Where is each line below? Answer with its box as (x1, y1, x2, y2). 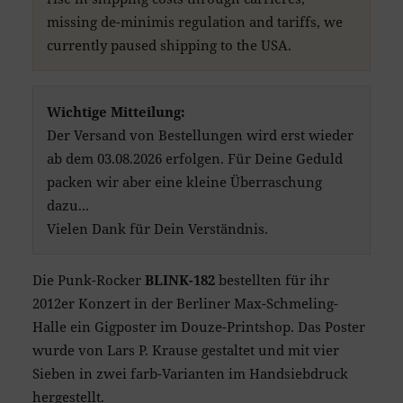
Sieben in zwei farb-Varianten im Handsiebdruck (31, 364, 348, 383)
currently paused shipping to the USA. (47, 36, 292, 55)
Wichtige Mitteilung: (47, 102, 186, 121)
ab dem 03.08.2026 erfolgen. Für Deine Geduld (47, 148, 344, 167)
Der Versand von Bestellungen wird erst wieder (47, 125, 354, 144)
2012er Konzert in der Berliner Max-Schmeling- (31, 294, 338, 313)
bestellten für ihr (214, 271, 329, 290)
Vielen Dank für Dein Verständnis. (47, 219, 269, 237)
